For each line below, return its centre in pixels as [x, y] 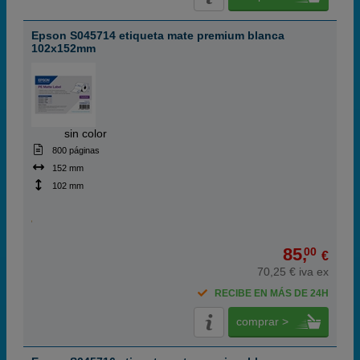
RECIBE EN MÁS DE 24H [272, 293]
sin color [86, 133]
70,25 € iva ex [293, 272]
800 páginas [76, 150]
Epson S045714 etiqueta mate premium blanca [158, 35]
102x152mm [63, 48]
